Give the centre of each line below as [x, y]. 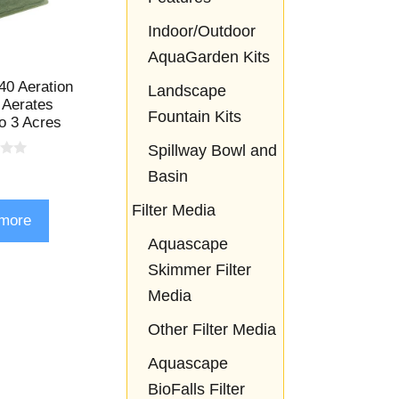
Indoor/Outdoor [201, 32]
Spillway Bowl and [212, 151]
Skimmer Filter [199, 270]
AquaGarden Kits [208, 57]
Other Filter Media [212, 330]
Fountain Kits [194, 117]
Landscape [187, 91]
